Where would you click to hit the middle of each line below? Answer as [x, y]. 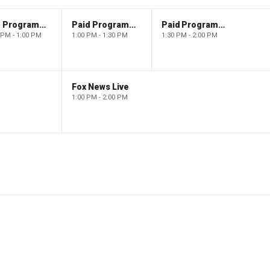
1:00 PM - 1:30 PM [99, 35]
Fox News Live [100, 86]
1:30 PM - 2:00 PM [189, 35]
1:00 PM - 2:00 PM [99, 97]
